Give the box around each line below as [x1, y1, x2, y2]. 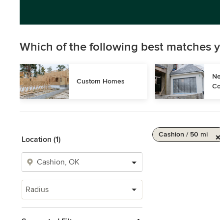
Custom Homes [77, 77, 125, 85]
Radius [26, 185, 49, 194]
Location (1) [22, 135, 60, 144]
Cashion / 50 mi [159, 130, 208, 138]
